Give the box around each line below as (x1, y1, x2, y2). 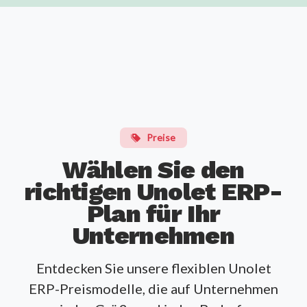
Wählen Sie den (62, 156, 245, 185)
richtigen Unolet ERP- (24, 177, 282, 207)
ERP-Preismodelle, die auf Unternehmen (29, 280, 278, 297)
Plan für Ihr (86, 199, 221, 229)
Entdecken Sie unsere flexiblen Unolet (36, 260, 271, 277)
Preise (146, 132, 176, 144)
